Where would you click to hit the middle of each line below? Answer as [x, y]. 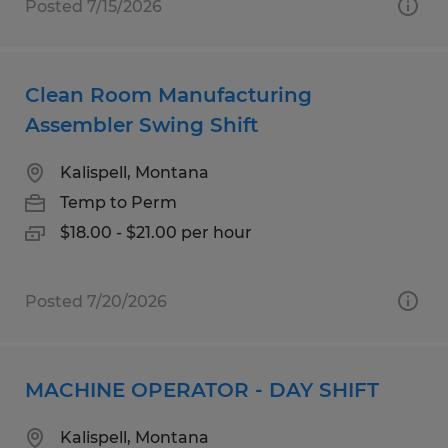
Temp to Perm [118, 202]
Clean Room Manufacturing [168, 94]
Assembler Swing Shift [141, 124]
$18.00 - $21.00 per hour [156, 232]
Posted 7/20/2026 [96, 301]
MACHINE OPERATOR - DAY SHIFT [202, 389]
